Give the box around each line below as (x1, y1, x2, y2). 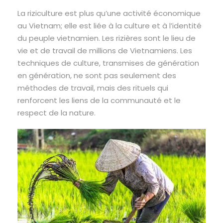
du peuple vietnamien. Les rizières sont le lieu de (17, 33, 196, 44)
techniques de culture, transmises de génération (17, 58, 199, 69)
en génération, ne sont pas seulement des (17, 70, 176, 81)
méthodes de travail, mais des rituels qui (17, 83, 168, 94)
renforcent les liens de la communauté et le (17, 95, 181, 106)
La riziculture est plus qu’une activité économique (17, 8, 201, 19)
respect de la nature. (17, 108, 98, 118)
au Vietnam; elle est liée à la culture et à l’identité (17, 20, 202, 31)
